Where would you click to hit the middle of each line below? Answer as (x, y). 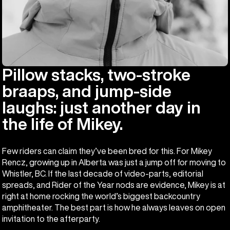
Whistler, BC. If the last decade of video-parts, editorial (103, 174)
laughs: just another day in (101, 107)
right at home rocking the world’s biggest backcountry (101, 196)
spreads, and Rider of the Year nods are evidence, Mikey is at (114, 185)
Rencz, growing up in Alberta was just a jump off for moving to (114, 162)
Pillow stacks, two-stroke (96, 74)
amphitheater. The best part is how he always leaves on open (114, 208)
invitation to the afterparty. (51, 219)
